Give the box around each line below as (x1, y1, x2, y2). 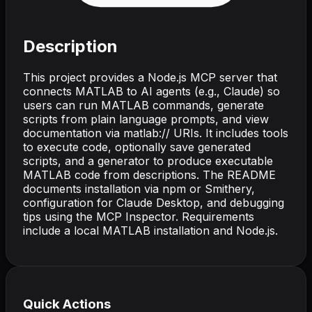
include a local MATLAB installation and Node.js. (23, 223, 278, 237)
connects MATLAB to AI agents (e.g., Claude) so (23, 84, 280, 98)
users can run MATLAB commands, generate (23, 97, 264, 112)
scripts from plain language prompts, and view (23, 111, 269, 126)
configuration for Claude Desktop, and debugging (23, 195, 284, 210)
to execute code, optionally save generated (23, 139, 251, 154)
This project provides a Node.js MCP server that (23, 70, 277, 84)
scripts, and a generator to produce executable (23, 153, 273, 168)
